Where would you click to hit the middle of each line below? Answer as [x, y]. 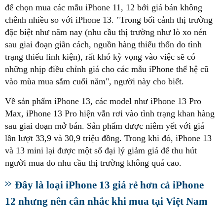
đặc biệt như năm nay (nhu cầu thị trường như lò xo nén [106, 32]
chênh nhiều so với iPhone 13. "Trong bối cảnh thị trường [109, 20]
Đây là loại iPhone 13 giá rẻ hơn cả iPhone [109, 185]
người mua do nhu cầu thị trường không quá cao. [93, 163]
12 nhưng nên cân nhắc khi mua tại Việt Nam [106, 201]
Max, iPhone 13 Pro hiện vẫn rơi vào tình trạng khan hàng [110, 114]
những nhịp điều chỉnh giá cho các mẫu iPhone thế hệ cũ [107, 69]
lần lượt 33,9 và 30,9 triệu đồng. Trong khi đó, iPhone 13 [108, 138]
